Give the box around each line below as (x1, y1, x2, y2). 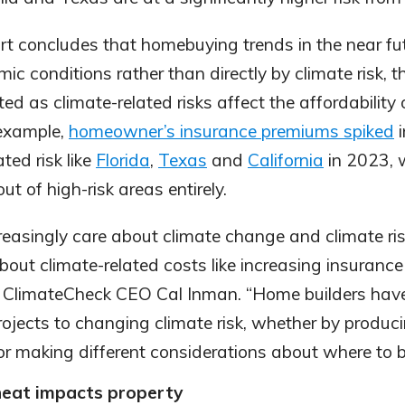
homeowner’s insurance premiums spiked (69, 120, 394, 142)
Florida (96, 149, 150, 171)
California (248, 149, 324, 171)
